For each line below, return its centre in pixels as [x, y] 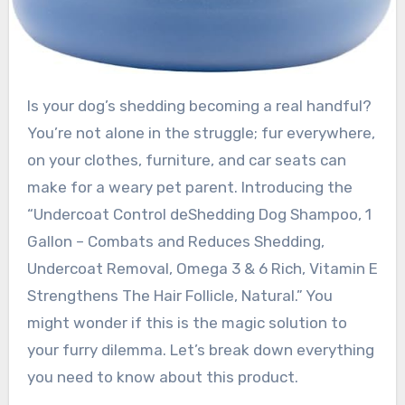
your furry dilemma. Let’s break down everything [200, 350]
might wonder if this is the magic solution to [187, 323]
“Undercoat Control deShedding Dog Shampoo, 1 [199, 215]
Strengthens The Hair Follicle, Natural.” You [179, 296]
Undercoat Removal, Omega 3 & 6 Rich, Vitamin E [202, 269]
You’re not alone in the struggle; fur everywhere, [201, 133]
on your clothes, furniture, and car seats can [186, 160]
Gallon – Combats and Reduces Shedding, [175, 242]
